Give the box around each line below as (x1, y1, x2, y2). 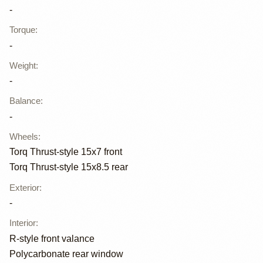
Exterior (9, 182, 39, 193)
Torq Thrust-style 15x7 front (9, 147, 122, 157)
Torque (9, 25, 35, 35)
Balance (9, 96, 41, 106)
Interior (9, 218, 36, 228)
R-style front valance (9, 233, 95, 244)
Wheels (9, 131, 38, 141)
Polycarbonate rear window (9, 248, 123, 259)
